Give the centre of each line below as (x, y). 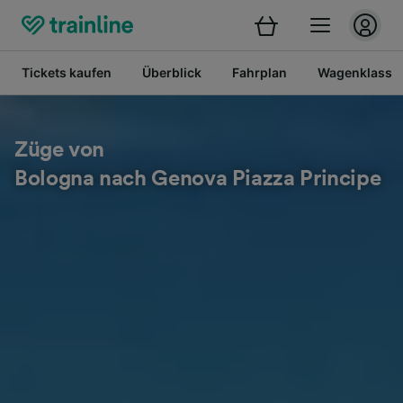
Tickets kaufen (67, 72)
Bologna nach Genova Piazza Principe (198, 179)
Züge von (60, 150)
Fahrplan (260, 72)
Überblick (172, 72)
